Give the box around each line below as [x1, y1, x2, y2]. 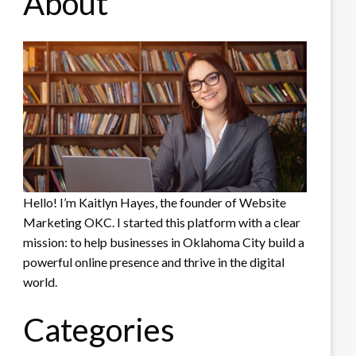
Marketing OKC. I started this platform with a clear [23, 215, 301, 230]
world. [23, 274, 58, 290]
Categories [23, 311, 176, 350]
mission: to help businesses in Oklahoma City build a [23, 234, 305, 250]
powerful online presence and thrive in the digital [23, 254, 285, 270]
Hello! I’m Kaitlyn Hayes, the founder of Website [23, 195, 287, 211]
